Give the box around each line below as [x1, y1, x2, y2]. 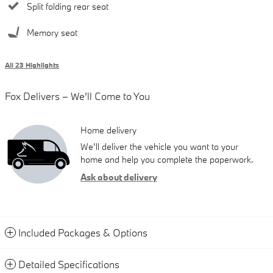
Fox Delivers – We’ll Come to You [5, 89, 150, 102]
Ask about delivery [80, 171, 157, 183]
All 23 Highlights [5, 60, 59, 69]
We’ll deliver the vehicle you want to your [80, 140, 238, 152]
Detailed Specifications [18, 257, 119, 271]
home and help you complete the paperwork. [80, 153, 253, 165]
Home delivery [80, 124, 136, 136]
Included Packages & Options [18, 225, 147, 239]
